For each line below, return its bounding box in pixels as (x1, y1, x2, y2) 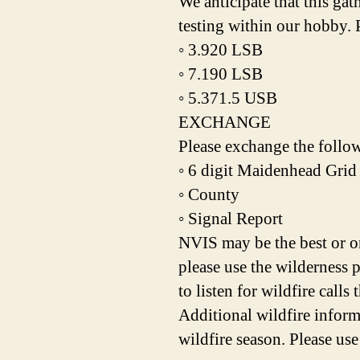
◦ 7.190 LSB (178, 63, 263, 86)
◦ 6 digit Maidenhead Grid (178, 160, 357, 182)
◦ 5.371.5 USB (178, 88, 277, 110)
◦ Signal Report (178, 208, 283, 231)
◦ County (178, 184, 239, 207)
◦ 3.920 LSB (178, 39, 263, 62)
